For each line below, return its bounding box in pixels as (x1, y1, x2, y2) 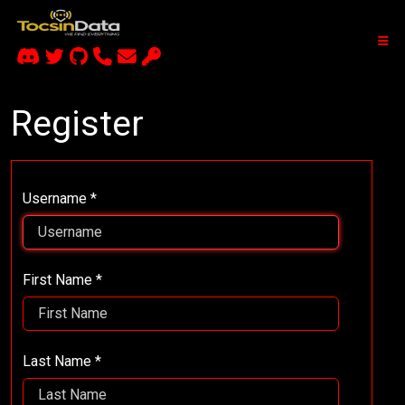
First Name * (23, 270, 102, 288)
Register (11, 102, 144, 145)
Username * (23, 189, 97, 207)
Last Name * (23, 352, 101, 370)
